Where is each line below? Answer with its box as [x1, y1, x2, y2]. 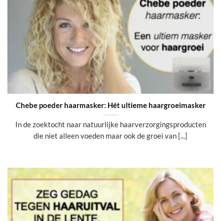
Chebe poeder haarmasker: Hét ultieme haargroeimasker [15, 100, 206, 110]
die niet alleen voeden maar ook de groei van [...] [34, 131, 187, 141]
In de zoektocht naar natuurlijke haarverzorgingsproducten [15, 120, 206, 129]
